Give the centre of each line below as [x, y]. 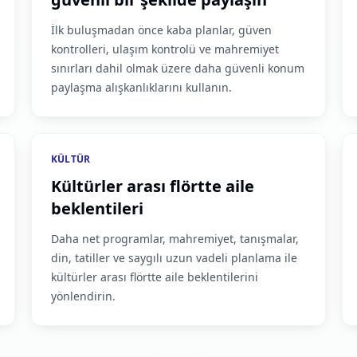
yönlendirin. [83, 296]
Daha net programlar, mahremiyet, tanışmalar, [175, 239]
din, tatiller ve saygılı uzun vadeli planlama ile [174, 258]
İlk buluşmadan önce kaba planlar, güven [161, 30]
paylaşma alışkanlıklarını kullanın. [141, 87]
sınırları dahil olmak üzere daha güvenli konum [177, 68]
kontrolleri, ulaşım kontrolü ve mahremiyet [165, 49]
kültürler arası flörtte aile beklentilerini [154, 277]
